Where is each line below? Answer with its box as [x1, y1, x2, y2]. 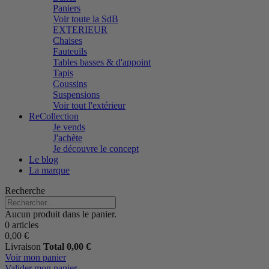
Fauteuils [53, 46, 87, 56]
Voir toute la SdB [53, 14, 118, 24]
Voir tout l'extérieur [53, 100, 125, 110]
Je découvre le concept [53, 144, 139, 154]
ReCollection [29, 111, 79, 121]
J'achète [53, 133, 82, 143]
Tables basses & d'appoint [53, 57, 151, 67]
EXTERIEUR [53, 25, 107, 35]
